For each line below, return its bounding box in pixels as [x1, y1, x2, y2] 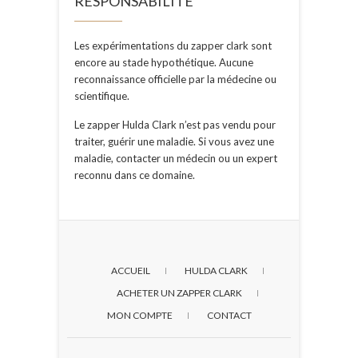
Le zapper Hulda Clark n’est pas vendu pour [74, 118, 276, 132]
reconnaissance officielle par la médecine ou [74, 73, 276, 86]
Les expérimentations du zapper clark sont [74, 39, 272, 53]
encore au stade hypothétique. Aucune [74, 56, 253, 70]
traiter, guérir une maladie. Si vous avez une [74, 135, 274, 149]
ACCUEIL [110, 265, 150, 277]
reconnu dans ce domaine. [74, 169, 195, 182]
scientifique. [74, 89, 129, 103]
